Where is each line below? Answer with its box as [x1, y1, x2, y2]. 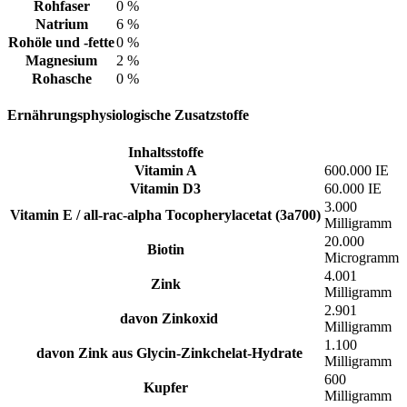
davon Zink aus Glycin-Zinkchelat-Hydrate [28, 344, 303, 361]
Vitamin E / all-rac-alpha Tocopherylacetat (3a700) [10, 206, 321, 223]
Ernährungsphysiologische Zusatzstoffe [7, 107, 249, 124]
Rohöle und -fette [8, 35, 114, 51]
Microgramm [324, 249, 399, 265]
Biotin [146, 241, 184, 257]
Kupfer [143, 379, 188, 395]
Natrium [35, 16, 88, 33]
